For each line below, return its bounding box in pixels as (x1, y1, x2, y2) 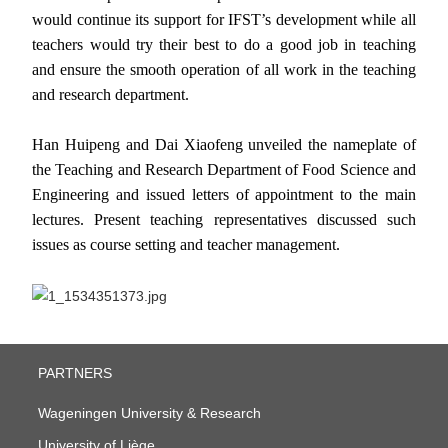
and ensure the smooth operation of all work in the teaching (32, 60, 416, 78)
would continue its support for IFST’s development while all (32, 10, 416, 28)
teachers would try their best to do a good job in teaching (32, 35, 416, 53)
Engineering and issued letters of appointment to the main (32, 185, 416, 203)
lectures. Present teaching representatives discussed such (32, 210, 416, 228)
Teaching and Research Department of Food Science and (55, 160, 416, 178)
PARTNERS (38, 366, 112, 382)
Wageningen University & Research (38, 406, 261, 422)
